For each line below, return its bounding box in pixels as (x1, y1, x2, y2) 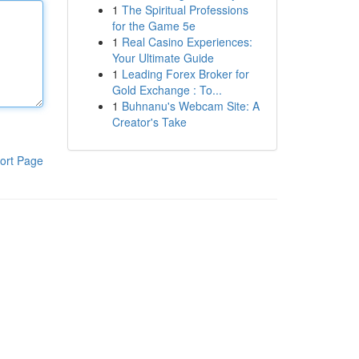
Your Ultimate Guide (111, 50, 214, 66)
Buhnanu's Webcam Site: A (121, 98, 260, 114)
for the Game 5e (111, 18, 196, 34)
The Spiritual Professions (121, 2, 248, 18)
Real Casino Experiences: (121, 34, 252, 50)
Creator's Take (111, 114, 187, 130)
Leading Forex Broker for (121, 66, 249, 82)
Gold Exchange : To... (111, 82, 222, 98)
